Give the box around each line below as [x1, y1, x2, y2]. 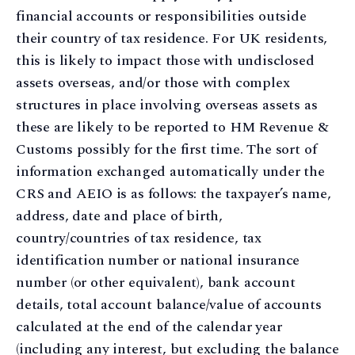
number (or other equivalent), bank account [16, 272, 296, 294]
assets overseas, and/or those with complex [16, 72, 290, 94]
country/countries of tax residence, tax [16, 227, 261, 250]
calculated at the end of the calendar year [16, 316, 282, 338]
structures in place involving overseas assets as [16, 94, 318, 116]
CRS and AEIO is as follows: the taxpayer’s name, [16, 183, 331, 205]
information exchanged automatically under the [16, 161, 325, 183]
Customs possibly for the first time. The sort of [16, 139, 317, 161]
